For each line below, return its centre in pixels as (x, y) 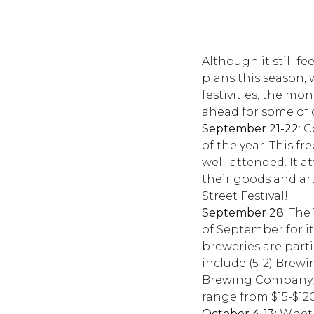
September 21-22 (250, 129)
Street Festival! (245, 196)
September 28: (244, 213)
